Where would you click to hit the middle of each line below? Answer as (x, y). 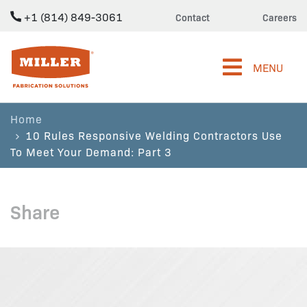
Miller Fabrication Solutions (77, 53)
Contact (193, 17)
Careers (280, 17)
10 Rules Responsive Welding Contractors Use (154, 135)
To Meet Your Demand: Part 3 (91, 151)
